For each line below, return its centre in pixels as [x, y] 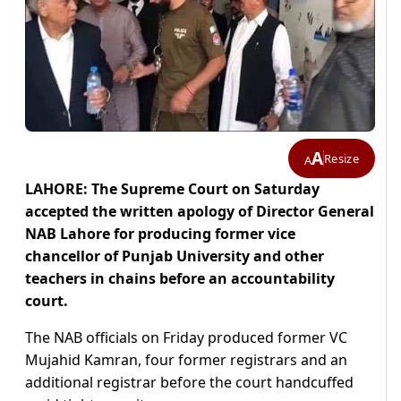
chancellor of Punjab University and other [175, 256]
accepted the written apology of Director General [200, 212]
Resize [341, 158]
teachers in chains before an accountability [180, 279]
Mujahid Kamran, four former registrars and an [186, 360]
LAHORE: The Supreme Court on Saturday [172, 189]
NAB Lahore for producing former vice [160, 234]
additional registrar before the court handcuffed [189, 383]
